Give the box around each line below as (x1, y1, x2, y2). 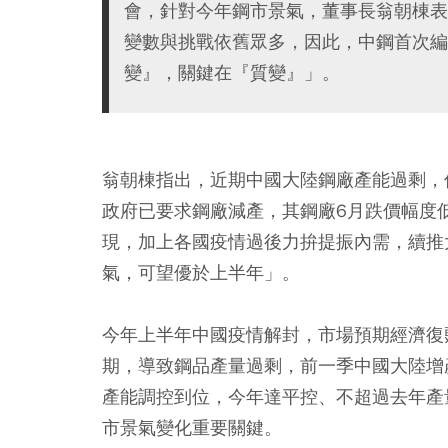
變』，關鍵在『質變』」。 (124, 60, 340, 84)
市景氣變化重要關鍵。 (102, 415, 282, 439)
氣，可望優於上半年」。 (102, 260, 300, 284)
